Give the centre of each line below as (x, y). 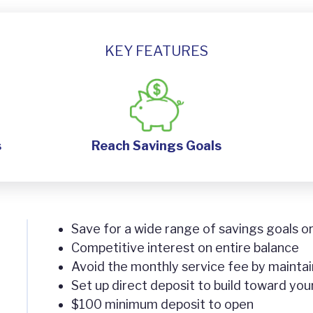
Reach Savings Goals (156, 146)
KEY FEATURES (156, 51)
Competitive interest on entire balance (185, 248)
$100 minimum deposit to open (162, 304)
